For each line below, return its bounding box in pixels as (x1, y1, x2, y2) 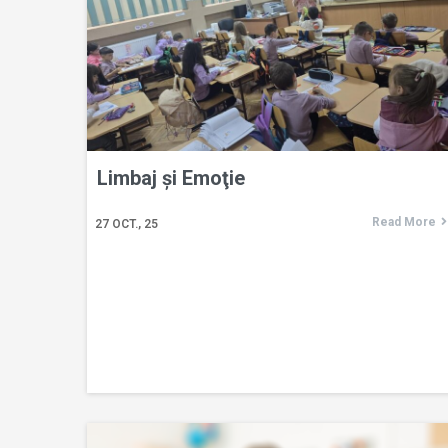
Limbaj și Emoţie (97, 165, 245, 190)
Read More (372, 214, 436, 229)
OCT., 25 (112, 216, 158, 231)
